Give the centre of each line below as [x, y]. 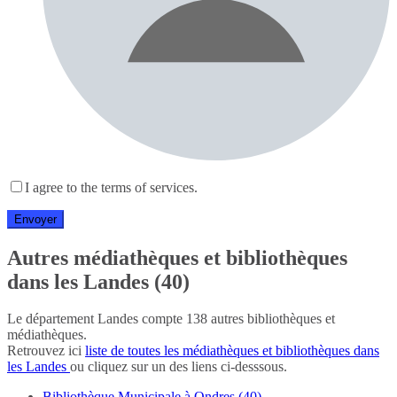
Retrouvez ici [46, 351]
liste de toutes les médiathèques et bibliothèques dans [232, 351]
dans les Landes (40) [98, 281]
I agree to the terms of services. [111, 187]
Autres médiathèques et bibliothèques [177, 257]
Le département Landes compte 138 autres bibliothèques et [171, 319]
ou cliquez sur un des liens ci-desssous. [179, 367]
